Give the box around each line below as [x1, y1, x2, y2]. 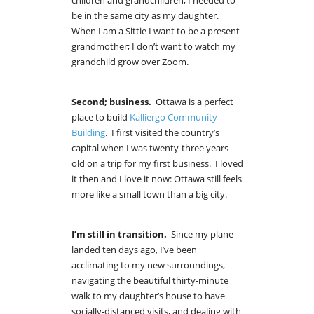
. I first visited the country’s [105, 126, 219, 139]
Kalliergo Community [130, 111, 217, 124]
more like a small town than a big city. [71, 188, 227, 201]
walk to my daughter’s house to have [71, 289, 225, 303]
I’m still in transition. [71, 228, 171, 241]
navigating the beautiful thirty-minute [71, 274, 228, 287]
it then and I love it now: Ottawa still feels [71, 172, 242, 186]
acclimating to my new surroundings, [71, 259, 225, 272]
